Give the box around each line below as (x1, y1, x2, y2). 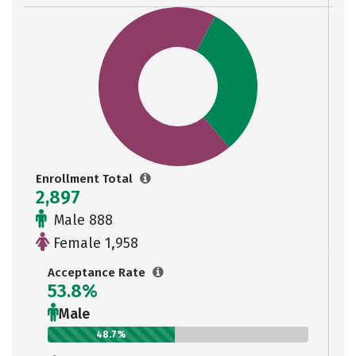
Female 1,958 (49, 234, 138, 252)
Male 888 (50, 211, 113, 229)
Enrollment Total (36, 172, 136, 186)
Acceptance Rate (48, 265, 149, 280)
